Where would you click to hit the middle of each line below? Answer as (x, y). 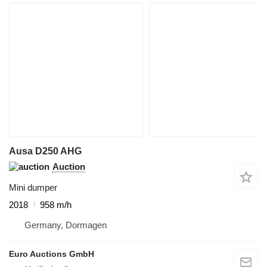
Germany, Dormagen (66, 225)
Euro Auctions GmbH (52, 254)
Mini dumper (33, 187)
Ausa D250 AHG (45, 151)
